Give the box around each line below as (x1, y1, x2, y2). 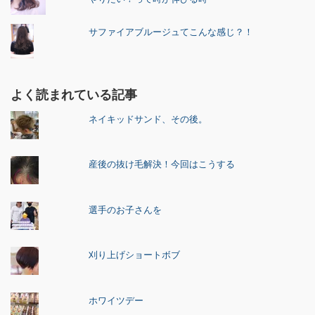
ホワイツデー (89, 292, 144, 307)
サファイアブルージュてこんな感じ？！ (89, 24, 254, 38)
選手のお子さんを (89, 202, 162, 216)
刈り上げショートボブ (89, 247, 181, 262)
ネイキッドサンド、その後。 (89, 111, 208, 125)
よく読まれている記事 (11, 85, 137, 104)
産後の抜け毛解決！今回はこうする (89, 157, 236, 171)
